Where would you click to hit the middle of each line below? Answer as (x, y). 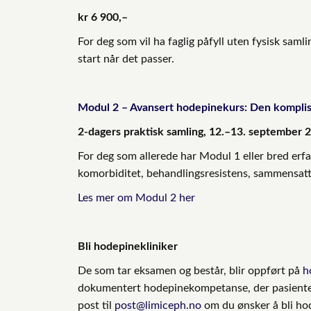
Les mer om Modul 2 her (136, 197)
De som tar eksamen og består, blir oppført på (190, 270)
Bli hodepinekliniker (128, 246)
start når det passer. (126, 59)
